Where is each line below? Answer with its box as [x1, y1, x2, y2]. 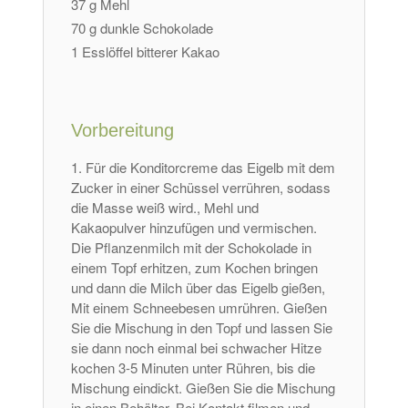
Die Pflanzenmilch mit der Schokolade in [71, 238, 312, 258]
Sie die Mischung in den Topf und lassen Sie [71, 318, 333, 338]
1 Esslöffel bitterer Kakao [71, 42, 220, 62]
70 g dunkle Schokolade [71, 18, 214, 38]
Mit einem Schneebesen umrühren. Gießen [71, 298, 328, 318]
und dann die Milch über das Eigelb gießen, [71, 278, 326, 298]
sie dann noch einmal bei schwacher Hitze [71, 338, 322, 358]
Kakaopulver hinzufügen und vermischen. [71, 218, 318, 238]
